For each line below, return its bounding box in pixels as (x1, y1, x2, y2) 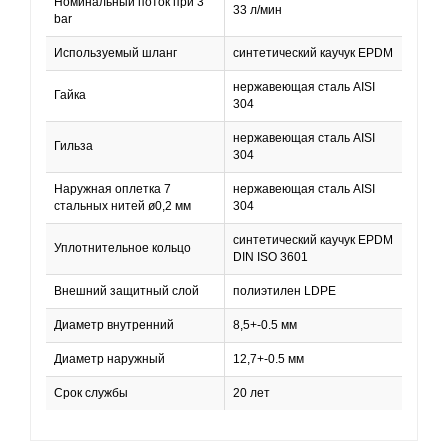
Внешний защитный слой (54, 284, 199, 298)
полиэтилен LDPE (233, 284, 336, 298)
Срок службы (54, 386, 128, 400)
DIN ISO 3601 (233, 250, 308, 264)
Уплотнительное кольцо (54, 241, 191, 255)
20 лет (233, 386, 270, 400)
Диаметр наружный (54, 352, 165, 366)
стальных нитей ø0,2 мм (54, 199, 191, 213)
